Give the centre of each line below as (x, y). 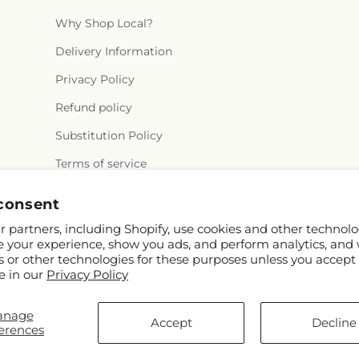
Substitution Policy (109, 135)
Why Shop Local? (104, 23)
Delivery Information (113, 51)
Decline (334, 323)
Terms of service (101, 163)
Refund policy (93, 107)
